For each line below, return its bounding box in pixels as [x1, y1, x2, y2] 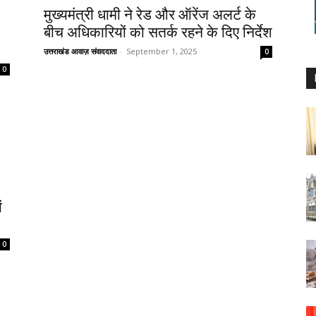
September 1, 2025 [126, 46, 197, 56]
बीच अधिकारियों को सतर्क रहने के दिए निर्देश [44, 24, 272, 41]
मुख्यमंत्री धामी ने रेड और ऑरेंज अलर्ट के [44, 6, 256, 23]
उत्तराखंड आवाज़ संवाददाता [44, 46, 116, 56]
